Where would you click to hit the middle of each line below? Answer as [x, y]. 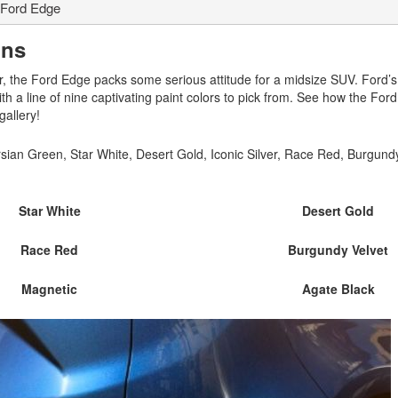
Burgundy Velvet [338, 250]
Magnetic [50, 289]
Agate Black [338, 289]
